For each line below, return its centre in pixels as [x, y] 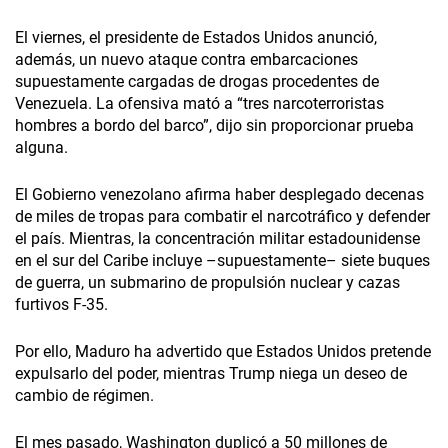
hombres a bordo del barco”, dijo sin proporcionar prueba [214, 126]
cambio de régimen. [84, 396]
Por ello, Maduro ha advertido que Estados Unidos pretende [223, 352]
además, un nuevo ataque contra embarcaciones [186, 60]
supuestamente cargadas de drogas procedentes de [197, 82]
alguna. [41, 148]
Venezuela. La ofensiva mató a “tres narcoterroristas [199, 104]
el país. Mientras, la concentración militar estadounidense [217, 239]
